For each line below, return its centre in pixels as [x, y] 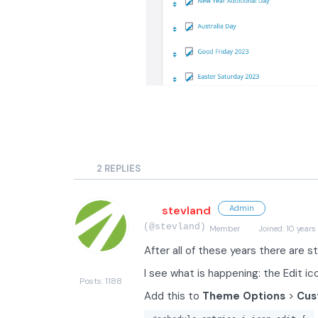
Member [225, 228]
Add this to [173, 296]
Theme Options [244, 296]
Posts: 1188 [101, 281]
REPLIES [122, 168]
